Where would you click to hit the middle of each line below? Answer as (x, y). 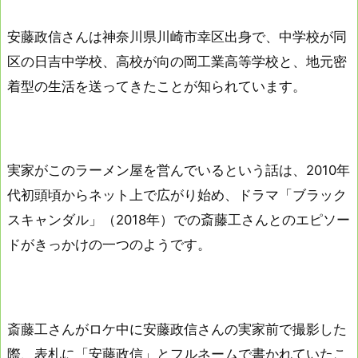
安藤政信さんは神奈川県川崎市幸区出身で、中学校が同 (177, 37)
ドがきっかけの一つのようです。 (109, 245)
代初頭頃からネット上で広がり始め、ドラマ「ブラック (177, 195)
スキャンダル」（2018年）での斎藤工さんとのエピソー (179, 220)
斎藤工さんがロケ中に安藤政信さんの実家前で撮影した (177, 329)
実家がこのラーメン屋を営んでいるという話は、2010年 (179, 171)
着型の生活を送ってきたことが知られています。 (157, 87)
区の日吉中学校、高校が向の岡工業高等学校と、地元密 (177, 62)
